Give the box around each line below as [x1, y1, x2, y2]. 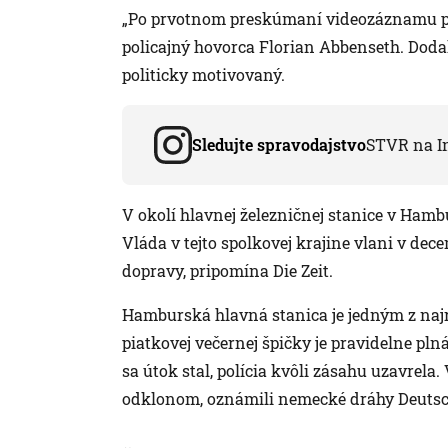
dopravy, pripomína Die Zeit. [122, 260, 333, 282]
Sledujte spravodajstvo [192, 134, 366, 156]
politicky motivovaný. [122, 64, 285, 86]
